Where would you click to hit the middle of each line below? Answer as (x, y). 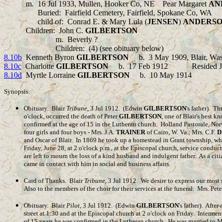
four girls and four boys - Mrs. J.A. (70, 132)
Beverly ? (83, 39)
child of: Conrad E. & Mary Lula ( (76, 22)
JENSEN (163, 22)
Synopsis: (17, 91)
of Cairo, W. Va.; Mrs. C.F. (181, 132)
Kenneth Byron (49, 57)
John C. (72, 30)
